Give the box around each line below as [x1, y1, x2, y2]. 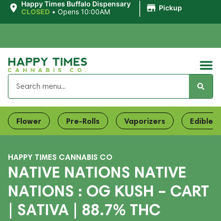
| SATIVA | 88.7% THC [8, 200, 161, 219]
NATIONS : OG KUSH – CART [8, 181, 209, 200]
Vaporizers [124, 116, 165, 126]
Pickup [158, 3, 182, 12]
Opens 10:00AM [57, 7, 110, 16]
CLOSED [21, 7, 50, 16]
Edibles [190, 116, 217, 126]
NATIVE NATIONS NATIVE [8, 162, 186, 182]
